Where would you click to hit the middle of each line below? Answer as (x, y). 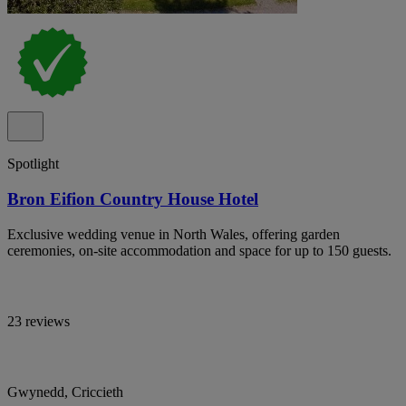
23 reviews (39, 321)
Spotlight (33, 164)
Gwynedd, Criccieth (65, 391)
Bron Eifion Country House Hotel (133, 198)
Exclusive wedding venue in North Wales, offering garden (174, 234)
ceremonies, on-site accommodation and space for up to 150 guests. (199, 250)
